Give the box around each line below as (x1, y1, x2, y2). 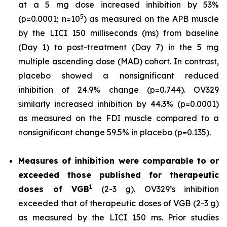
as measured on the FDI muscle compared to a (18, 113, 219, 123)
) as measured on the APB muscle (83, 14, 219, 24)
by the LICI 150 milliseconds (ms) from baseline (18, 28, 219, 38)
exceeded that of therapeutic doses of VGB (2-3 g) (18, 198, 219, 208)
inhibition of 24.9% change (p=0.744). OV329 (18, 85, 219, 95)
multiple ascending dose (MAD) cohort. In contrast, (18, 56, 219, 66)
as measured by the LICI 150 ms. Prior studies (18, 212, 219, 222)
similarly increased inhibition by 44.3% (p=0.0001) (18, 99, 219, 109)
